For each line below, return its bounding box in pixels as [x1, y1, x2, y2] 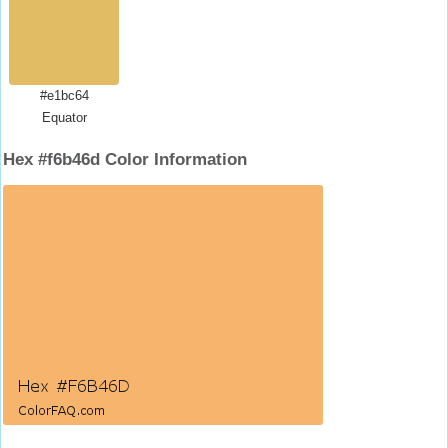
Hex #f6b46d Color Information [3, 150, 247, 169]
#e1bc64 [39, 88, 89, 103]
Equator [41, 110, 87, 125]
